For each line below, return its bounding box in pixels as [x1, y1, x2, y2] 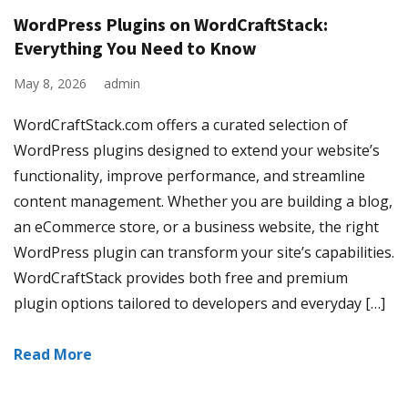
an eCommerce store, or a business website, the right [14, 217, 379, 237]
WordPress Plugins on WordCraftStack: [14, 13, 328, 36]
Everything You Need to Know [14, 36, 257, 59]
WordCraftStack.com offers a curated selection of [14, 115, 348, 135]
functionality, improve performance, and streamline [14, 166, 365, 186]
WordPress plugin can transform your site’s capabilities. [14, 242, 394, 262]
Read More [14, 344, 92, 364]
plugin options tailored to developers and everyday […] [14, 293, 385, 313]
